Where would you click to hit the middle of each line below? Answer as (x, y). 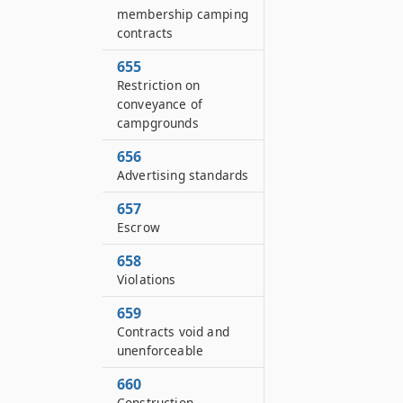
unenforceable (161, 350)
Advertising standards (183, 175)
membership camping (183, 14)
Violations (147, 279)
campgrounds (158, 123)
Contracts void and (173, 331)
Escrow (139, 227)
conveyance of (160, 104)
